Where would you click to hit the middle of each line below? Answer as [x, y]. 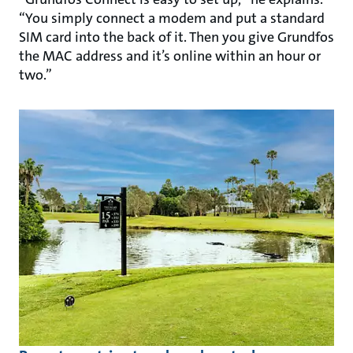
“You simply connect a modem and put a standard [172, 18]
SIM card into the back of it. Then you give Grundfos [176, 37]
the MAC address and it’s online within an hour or [170, 56]
